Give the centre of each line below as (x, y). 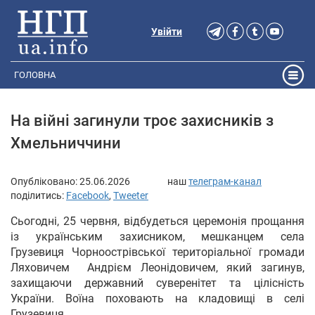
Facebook (88, 195)
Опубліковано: (45, 181)
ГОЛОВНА (35, 75)
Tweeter (131, 195)
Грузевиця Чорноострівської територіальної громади (157, 252)
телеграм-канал (225, 181)
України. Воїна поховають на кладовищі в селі (157, 298)
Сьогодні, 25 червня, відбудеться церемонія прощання (157, 221)
